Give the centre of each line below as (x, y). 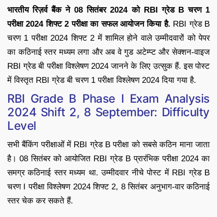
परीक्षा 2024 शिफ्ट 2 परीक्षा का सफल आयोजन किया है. (89, 24)
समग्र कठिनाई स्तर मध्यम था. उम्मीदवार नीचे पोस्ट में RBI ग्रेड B (108, 173)
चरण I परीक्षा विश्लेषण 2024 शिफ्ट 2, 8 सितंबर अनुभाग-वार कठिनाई (108, 187)
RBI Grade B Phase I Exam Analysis (108, 99)
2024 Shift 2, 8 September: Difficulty (108, 112)
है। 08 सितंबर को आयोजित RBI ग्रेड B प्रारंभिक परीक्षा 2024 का (108, 159)
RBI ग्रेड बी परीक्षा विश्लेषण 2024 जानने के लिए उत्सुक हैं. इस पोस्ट (108, 66)
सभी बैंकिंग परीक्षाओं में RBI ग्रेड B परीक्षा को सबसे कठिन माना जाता (108, 145)
